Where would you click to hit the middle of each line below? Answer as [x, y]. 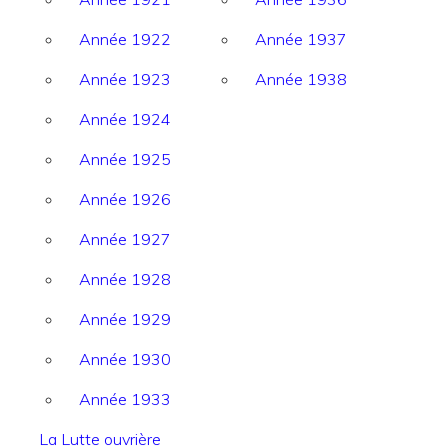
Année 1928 [125, 279]
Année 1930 [125, 359]
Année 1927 [125, 239]
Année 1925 [125, 159]
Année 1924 [125, 119]
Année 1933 [125, 399]
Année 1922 [125, 39]
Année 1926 [125, 199]
